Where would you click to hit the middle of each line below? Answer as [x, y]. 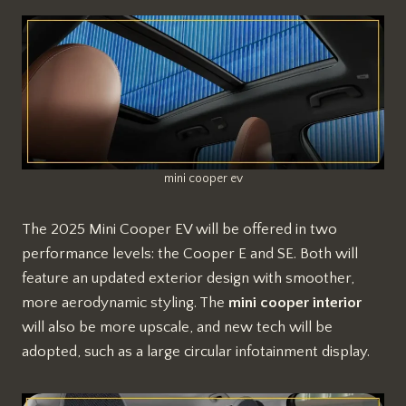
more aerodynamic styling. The [125, 303]
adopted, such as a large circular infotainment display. [196, 352]
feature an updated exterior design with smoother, [188, 279]
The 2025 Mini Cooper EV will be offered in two [179, 230]
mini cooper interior [295, 303]
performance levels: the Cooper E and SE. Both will [190, 254]
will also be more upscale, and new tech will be [177, 328]
